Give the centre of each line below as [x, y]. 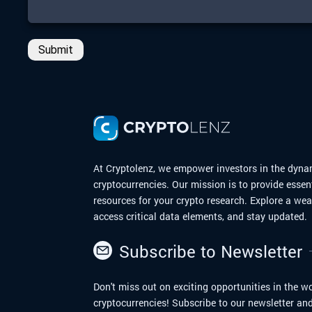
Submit [56, 50]
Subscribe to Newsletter [211, 251]
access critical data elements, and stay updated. [200, 216]
